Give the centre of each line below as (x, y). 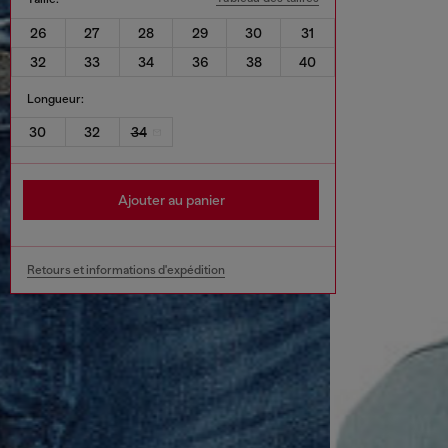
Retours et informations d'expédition (126, 270)
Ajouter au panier (171, 200)
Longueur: (55, 98)
